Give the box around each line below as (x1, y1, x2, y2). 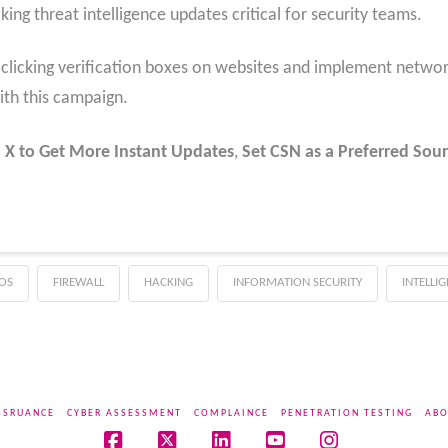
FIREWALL (52, 275, 104, 289)
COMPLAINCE (193, 407, 269, 419)
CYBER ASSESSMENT (66, 407, 182, 419)
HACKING (143, 275, 193, 289)
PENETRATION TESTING (280, 407, 413, 419)
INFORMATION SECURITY (232, 275, 362, 289)
